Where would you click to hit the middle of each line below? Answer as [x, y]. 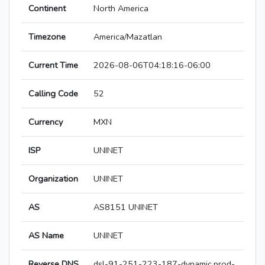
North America [121, 9]
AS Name [46, 236]
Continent [47, 9]
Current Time [53, 65]
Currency [46, 122]
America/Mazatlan [128, 37]
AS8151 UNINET [126, 207]
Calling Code [53, 94]
